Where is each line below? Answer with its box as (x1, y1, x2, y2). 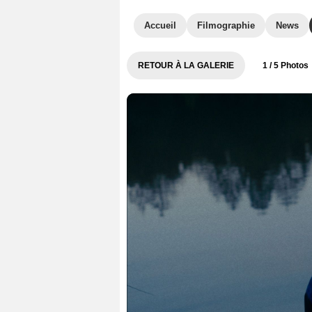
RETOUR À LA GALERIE (138, 61, 234, 70)
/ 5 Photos (267, 61, 309, 70)
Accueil (144, 20, 176, 31)
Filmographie (197, 20, 255, 31)
